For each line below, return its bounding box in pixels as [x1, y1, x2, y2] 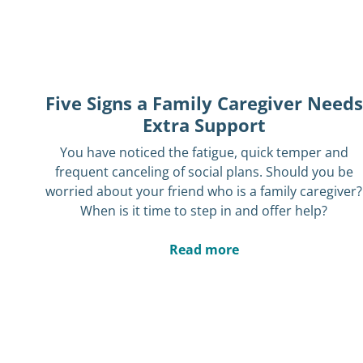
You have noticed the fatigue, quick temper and [59, 143, 348, 162]
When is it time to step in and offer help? [80, 202, 328, 220]
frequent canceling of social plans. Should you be [54, 163, 353, 181]
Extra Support [142, 113, 266, 138]
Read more [169, 241, 239, 259]
